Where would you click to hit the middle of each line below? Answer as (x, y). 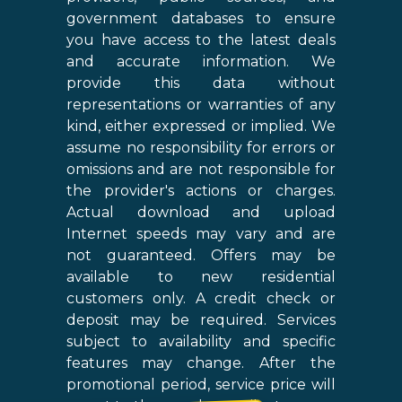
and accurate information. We (201, 61)
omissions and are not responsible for (201, 169)
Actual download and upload (201, 212)
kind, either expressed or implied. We (201, 126)
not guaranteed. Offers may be (201, 255)
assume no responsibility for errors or (201, 147)
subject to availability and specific (201, 341)
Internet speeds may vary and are (201, 233)
